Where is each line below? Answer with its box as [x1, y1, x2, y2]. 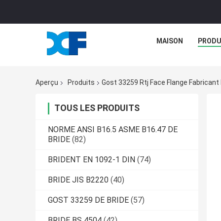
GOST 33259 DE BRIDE [48, 195, 129, 205]
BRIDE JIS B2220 [48, 175, 109, 185]
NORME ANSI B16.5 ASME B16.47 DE [48, 125, 178, 135]
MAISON [156, 37, 183, 45]
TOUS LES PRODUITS [54, 103, 140, 113]
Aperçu [36, 78, 58, 87]
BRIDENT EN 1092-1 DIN [48, 155, 135, 165]
